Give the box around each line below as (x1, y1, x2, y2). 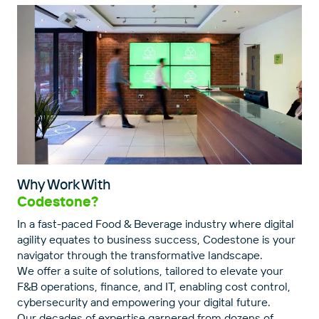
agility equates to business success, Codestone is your (17, 231, 296, 246)
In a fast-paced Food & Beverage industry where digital (17, 216, 294, 231)
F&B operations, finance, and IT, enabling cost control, (17, 278, 291, 293)
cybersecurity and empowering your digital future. (17, 294, 271, 309)
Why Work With (17, 174, 110, 193)
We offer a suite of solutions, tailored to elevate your (17, 263, 283, 278)
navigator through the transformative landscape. (17, 247, 263, 262)
